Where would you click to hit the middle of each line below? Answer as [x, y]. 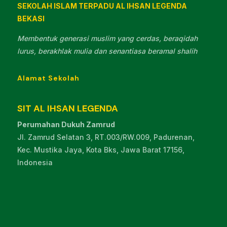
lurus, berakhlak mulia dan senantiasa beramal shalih [107, 51]
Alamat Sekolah [48, 78]
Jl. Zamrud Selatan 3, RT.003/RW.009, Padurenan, [106, 137]
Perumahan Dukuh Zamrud [66, 125]
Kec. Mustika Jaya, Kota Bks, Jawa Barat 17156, [101, 150]
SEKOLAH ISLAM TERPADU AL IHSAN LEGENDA [102, 6]
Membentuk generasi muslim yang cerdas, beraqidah [107, 39]
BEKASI [31, 19]
